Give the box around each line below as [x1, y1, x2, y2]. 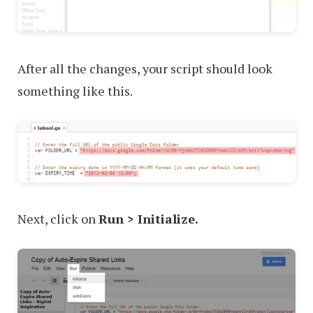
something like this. [17, 82, 133, 99]
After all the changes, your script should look [17, 59, 272, 77]
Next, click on [17, 210, 99, 228]
